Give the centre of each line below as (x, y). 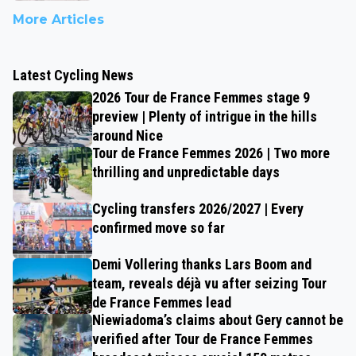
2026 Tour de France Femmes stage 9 (201, 97)
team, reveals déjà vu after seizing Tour (209, 283)
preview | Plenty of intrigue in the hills (205, 116)
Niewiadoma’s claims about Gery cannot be (218, 319)
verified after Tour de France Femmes (203, 339)
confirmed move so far (159, 227)
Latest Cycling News (73, 75)
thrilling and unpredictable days (186, 172)
